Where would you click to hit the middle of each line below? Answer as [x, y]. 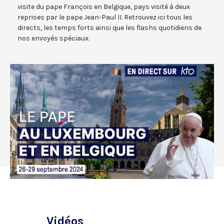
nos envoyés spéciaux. [53, 38]
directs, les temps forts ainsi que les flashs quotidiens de [109, 28]
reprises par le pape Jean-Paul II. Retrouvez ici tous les [105, 17]
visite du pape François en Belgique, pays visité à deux [104, 7]
